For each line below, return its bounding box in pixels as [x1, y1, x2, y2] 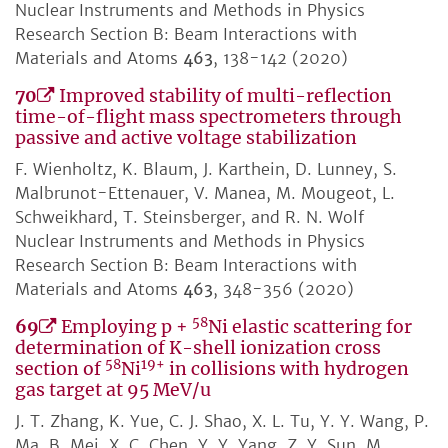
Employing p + [61, 316, 192, 339]
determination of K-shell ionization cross [15, 337, 381, 360]
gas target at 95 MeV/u [15, 379, 211, 402]
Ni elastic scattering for [208, 316, 412, 339]
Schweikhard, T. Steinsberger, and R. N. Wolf [15, 207, 364, 228]
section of [15, 358, 105, 381]
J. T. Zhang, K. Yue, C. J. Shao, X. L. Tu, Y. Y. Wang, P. [15, 411, 429, 432]
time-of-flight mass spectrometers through [15, 106, 402, 129]
